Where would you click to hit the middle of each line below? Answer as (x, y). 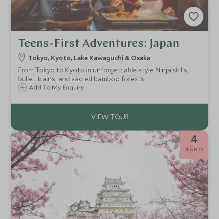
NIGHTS (194, 149)
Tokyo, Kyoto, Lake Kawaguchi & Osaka (89, 58)
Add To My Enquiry (57, 87)
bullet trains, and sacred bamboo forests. (82, 79)
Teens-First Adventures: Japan (99, 44)
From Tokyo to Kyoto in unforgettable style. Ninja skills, (104, 70)
